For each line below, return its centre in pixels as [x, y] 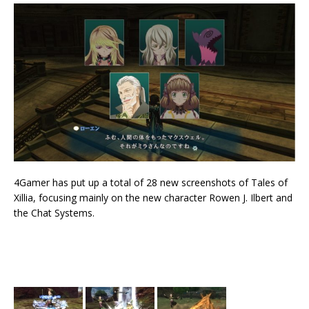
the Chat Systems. [54, 213]
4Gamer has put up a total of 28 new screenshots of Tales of [151, 183]
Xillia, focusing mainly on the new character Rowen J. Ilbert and [153, 198]
